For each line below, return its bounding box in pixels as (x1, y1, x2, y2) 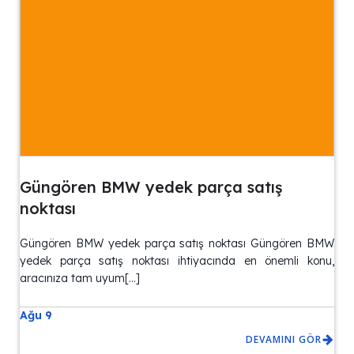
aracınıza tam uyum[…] (20, 271, 140, 286)
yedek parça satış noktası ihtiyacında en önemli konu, (20, 254, 334, 269)
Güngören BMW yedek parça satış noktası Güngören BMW (20, 236, 334, 251)
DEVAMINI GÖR (246, 333, 322, 347)
